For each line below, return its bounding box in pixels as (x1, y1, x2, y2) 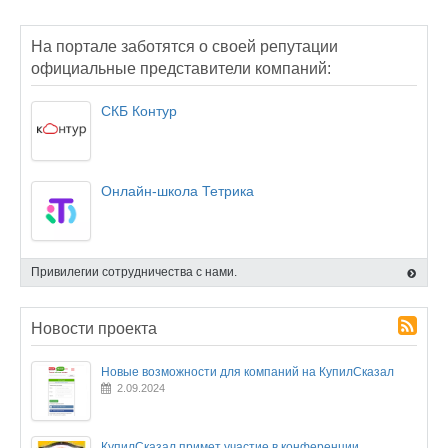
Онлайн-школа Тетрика (101, 183, 254, 199)
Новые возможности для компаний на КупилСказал (101, 365, 394, 379)
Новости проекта (31, 320, 157, 337)
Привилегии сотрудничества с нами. (31, 265, 237, 279)
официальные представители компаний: (31, 60, 331, 77)
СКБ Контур (101, 103, 177, 119)
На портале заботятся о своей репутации (31, 38, 338, 55)
